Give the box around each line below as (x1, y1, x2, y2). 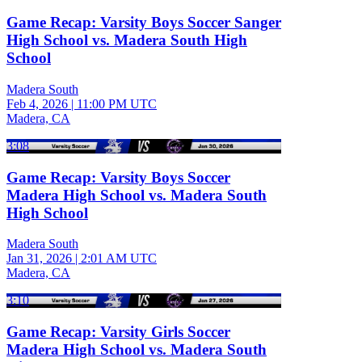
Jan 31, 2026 (6, 251, 72, 266)
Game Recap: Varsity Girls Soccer (6, 323, 230, 341)
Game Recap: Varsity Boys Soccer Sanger (6, 14, 281, 32)
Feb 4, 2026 (6, 96, 68, 111)
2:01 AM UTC (81, 251, 157, 266)
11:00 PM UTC (77, 96, 157, 111)
